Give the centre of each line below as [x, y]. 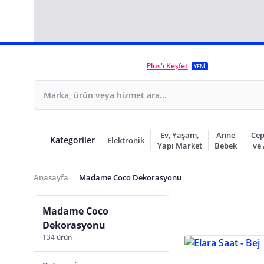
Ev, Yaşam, [180, 135]
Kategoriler [72, 140]
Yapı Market [179, 146]
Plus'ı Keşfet [167, 66]
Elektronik [126, 140]
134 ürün [57, 237]
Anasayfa [51, 177]
